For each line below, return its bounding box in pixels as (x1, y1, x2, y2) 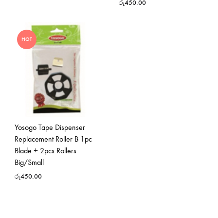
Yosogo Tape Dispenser (15, 122, 85, 132)
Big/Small (15, 157, 44, 167)
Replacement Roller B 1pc (15, 134, 92, 144)
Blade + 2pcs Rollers (15, 145, 76, 155)
